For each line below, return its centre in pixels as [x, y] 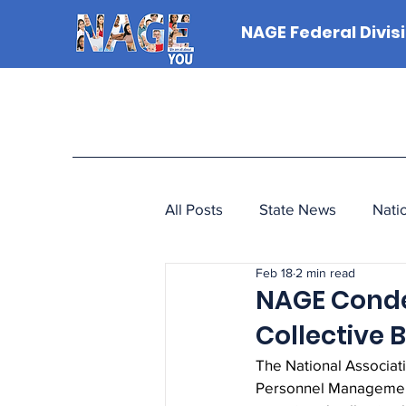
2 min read [325, 273]
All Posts [194, 208]
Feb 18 [274, 273]
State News [298, 208]
